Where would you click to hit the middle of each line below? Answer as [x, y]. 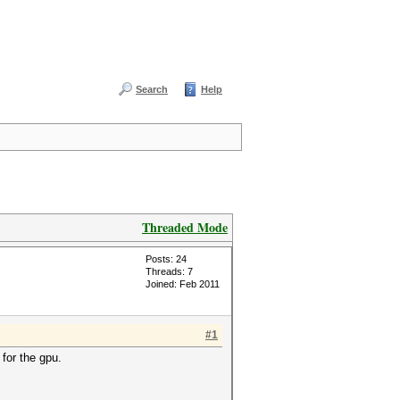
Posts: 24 [166, 259]
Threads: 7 [169, 271]
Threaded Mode [185, 227]
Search [152, 89]
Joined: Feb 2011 [183, 284]
